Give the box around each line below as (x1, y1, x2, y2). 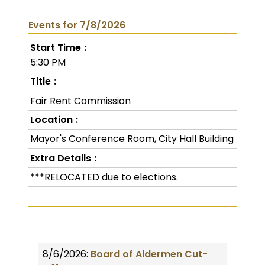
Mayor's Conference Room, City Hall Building (30, 132, 234, 146)
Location (30, 112, 73, 127)
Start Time (30, 40, 82, 54)
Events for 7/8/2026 (28, 18, 125, 32)
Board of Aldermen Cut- (91, 247, 208, 261)
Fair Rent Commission (30, 93, 131, 108)
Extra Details (30, 151, 92, 165)
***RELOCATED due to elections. (30, 170, 179, 185)
